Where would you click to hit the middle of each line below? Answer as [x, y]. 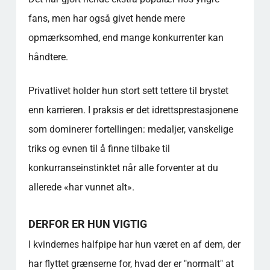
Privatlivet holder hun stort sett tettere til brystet [128, 91]
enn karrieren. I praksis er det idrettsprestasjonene [133, 110]
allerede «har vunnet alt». [81, 187]
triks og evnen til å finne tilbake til [99, 149]
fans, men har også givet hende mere [106, 18]
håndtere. [48, 57]
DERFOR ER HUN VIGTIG [87, 224]
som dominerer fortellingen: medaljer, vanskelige [130, 129]
